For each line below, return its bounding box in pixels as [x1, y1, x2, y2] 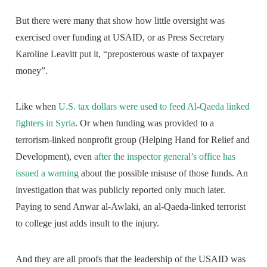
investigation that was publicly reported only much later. [15, 184, 226, 195]
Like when [15, 101, 59, 111]
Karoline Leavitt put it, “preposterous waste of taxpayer [15, 48, 224, 59]
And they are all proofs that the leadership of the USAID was [15, 253, 246, 264]
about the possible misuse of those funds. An [79, 167, 249, 178]
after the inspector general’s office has [94, 151, 236, 162]
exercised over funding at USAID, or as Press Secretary [15, 32, 225, 42]
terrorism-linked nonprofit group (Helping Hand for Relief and [15, 134, 250, 145]
